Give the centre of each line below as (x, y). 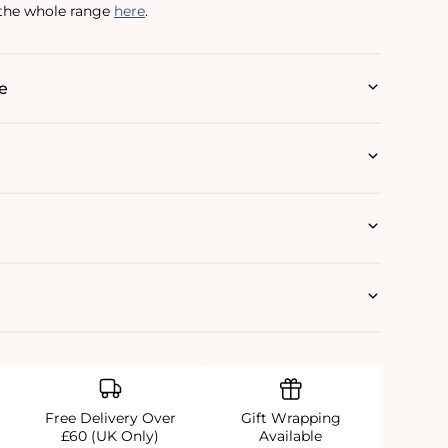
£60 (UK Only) (110, 436)
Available (291, 436)
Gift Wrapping (290, 418)
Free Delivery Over (110, 418)
